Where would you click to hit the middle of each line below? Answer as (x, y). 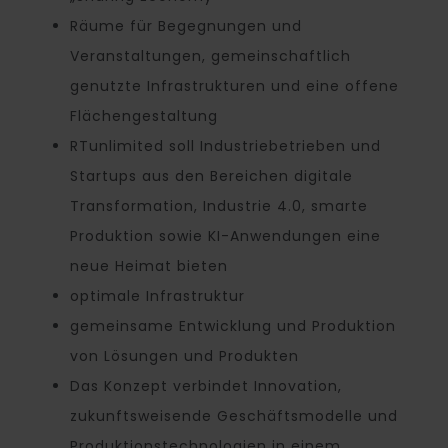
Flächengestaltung (144, 116)
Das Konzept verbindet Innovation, (206, 386)
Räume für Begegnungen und (186, 26)
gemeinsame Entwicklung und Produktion (233, 326)
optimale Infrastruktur (157, 296)
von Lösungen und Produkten (184, 356)
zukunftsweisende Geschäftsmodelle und (234, 416)
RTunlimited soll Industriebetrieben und (225, 146)
